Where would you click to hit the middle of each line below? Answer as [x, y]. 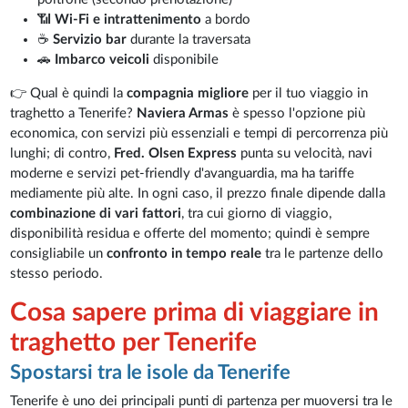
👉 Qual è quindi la [69, 94]
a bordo [226, 20]
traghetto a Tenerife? [74, 114]
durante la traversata [189, 40]
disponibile [184, 60]
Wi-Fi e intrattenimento [128, 20]
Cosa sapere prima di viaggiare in [195, 313]
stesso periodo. [57, 274]
